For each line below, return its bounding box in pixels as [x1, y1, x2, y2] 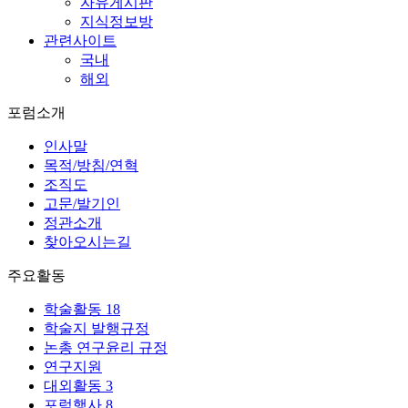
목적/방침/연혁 [44, 157, 138, 173]
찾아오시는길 [44, 233, 131, 250]
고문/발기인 [44, 195, 120, 211]
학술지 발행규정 [44, 320, 149, 336]
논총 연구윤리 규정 [44, 339, 168, 355]
